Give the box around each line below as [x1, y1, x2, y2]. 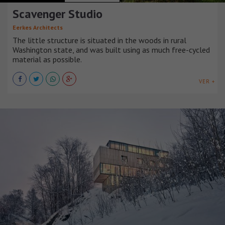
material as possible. [13, 54, 82, 64]
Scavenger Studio [13, 6, 102, 22]
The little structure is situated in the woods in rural [13, 35, 186, 45]
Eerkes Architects [13, 23, 63, 31]
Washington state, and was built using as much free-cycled [13, 44, 210, 55]
